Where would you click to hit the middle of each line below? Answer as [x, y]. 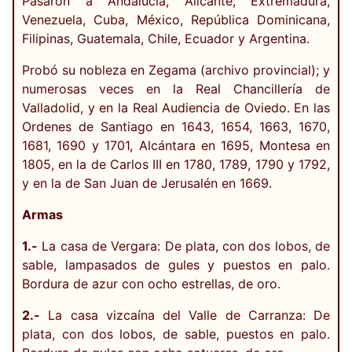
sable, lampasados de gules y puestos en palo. [176, 264]
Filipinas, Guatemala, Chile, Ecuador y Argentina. [166, 38]
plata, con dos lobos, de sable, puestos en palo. [176, 334]
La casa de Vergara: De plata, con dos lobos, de [184, 246]
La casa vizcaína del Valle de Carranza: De [185, 315]
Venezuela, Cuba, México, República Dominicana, [176, 19]
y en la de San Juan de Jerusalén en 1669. [147, 183]
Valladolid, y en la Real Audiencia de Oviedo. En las [176, 107]
